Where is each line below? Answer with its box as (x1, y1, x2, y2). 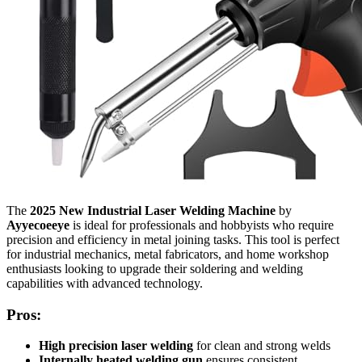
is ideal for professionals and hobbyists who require (69, 217, 334, 232)
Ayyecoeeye (6, 217, 69, 232)
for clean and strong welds (193, 339, 330, 353)
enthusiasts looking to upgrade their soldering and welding (6, 261, 303, 276)
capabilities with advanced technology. (6, 276, 203, 290)
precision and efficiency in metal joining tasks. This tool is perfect (6, 232, 339, 246)
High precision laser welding (39, 339, 193, 353)
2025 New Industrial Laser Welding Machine (30, 203, 276, 217)
